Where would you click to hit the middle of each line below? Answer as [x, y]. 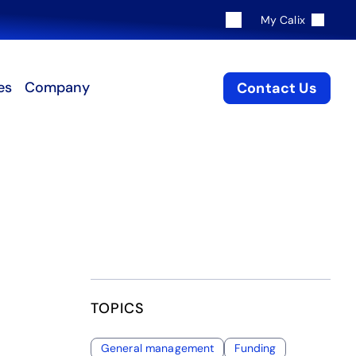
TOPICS [118, 308]
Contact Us [277, 88]
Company [58, 87]
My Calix [282, 19]
